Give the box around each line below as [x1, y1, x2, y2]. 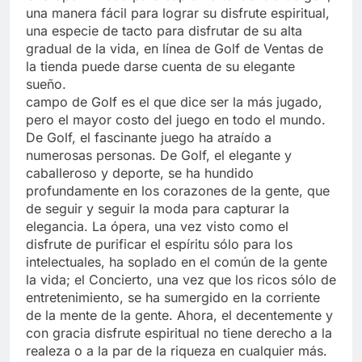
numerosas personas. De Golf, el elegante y [26, 146, 292, 163]
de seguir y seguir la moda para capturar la [26, 200, 289, 217]
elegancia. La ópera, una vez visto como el [26, 217, 288, 234]
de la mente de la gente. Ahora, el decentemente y [26, 306, 333, 323]
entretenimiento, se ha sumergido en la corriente [26, 288, 320, 305]
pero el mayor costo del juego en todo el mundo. [26, 111, 326, 128]
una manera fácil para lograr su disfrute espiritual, [26, 4, 330, 21]
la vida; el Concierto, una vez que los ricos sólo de [26, 271, 336, 288]
